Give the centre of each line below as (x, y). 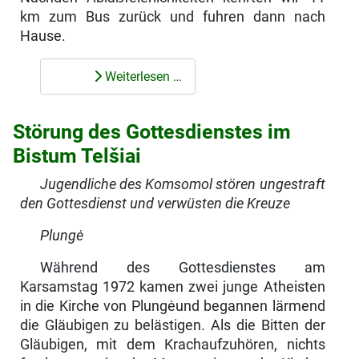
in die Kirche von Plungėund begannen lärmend (172, 307)
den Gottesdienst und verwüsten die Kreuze (155, 204)
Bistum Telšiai (77, 156)
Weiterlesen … (141, 76)
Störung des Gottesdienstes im (152, 132)
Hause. (42, 36)
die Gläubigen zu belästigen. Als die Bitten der (172, 326)
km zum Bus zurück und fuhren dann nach (172, 17)
